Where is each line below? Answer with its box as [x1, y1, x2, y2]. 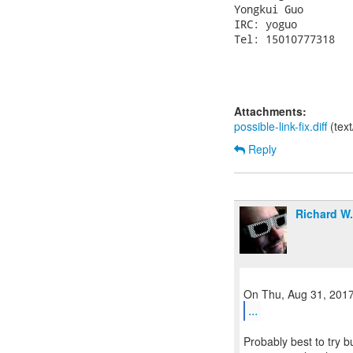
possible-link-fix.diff [234, 118, 327, 134]
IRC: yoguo [234, 17, 297, 32]
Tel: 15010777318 [234, 32, 335, 46]
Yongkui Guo [234, 2, 303, 17]
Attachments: [234, 103, 307, 119]
